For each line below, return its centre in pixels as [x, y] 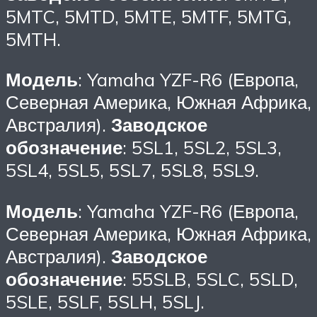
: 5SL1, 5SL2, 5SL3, [202, 148]
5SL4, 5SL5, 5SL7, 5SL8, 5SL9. [132, 170]
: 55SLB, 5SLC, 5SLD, [210, 278]
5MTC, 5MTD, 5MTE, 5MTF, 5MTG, [149, 16]
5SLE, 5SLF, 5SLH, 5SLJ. [105, 301]
